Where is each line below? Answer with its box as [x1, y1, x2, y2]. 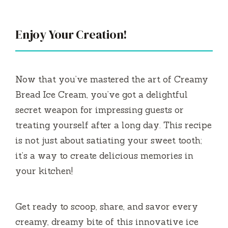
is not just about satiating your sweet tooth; [15, 134, 202, 146]
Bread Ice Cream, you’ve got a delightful [15, 89, 188, 100]
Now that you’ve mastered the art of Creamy [15, 73, 208, 85]
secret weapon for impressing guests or [15, 104, 184, 116]
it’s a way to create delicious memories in [15, 150, 193, 161]
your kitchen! [15, 165, 73, 177]
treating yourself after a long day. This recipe [15, 119, 212, 131]
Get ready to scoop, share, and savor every [15, 201, 198, 212]
